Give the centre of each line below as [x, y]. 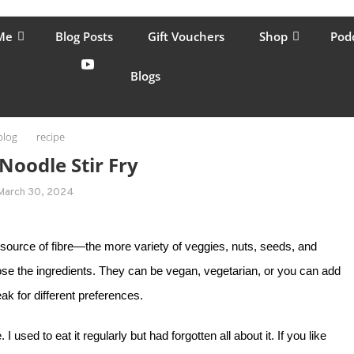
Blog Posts [84, 36]
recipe [51, 137]
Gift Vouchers [186, 36]
